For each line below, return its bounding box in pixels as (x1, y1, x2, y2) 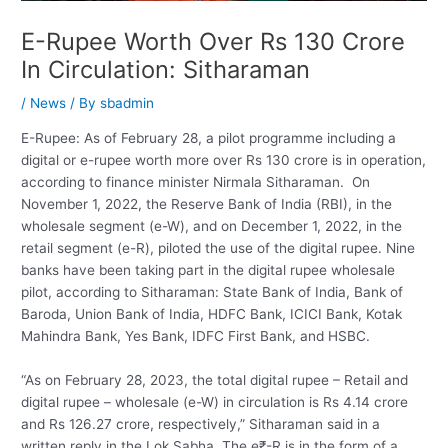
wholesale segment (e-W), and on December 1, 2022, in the (21, 217, 403, 234)
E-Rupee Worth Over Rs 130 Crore (21, 27, 406, 57)
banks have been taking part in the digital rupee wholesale (21, 261, 396, 278)
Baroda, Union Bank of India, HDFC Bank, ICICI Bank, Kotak (21, 305, 403, 322)
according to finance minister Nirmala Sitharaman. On (21, 173, 371, 190)
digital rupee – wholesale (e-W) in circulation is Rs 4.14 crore (21, 393, 409, 410)
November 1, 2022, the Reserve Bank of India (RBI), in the (21, 195, 393, 212)
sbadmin (100, 95, 155, 112)
